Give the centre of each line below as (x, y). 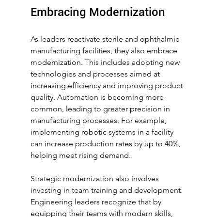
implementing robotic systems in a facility (103, 132)
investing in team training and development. (107, 190)
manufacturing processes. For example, (99, 121)
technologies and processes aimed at (96, 74)
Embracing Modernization (98, 12)
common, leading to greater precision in (101, 109)
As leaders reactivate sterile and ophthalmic (106, 39)
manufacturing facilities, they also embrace (105, 51)
